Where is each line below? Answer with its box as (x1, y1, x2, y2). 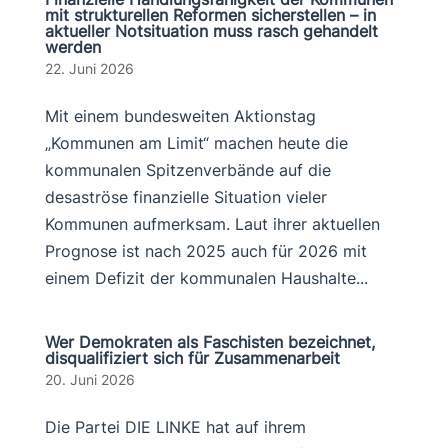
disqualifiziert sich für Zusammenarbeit (44, 348, 340, 368)
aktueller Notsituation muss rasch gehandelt (44, 21, 378, 41)
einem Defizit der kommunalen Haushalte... (44, 268, 368, 288)
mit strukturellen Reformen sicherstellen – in (44, 5, 376, 25)
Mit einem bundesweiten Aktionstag (44, 106, 316, 126)
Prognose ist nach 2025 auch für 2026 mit (44, 241, 367, 261)
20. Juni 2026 (44, 371, 135, 388)
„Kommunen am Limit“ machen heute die (44, 133, 348, 153)
